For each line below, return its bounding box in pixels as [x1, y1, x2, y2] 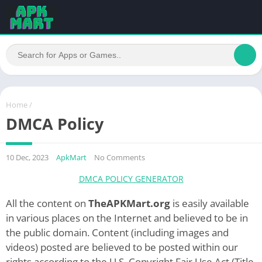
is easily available [170, 196, 249, 210]
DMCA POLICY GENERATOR [78, 173, 184, 184]
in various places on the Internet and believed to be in [6, 211, 248, 225]
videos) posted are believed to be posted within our [6, 240, 238, 254]
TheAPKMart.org [88, 196, 170, 210]
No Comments [94, 151, 145, 163]
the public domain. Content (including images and [6, 225, 229, 239]
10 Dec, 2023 [6, 151, 49, 163]
